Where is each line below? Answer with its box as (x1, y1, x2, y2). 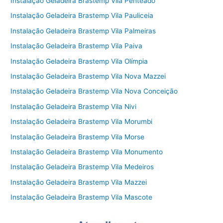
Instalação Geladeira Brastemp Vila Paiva (10, 42, 143, 50)
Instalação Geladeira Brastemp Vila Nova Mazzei (10, 72, 166, 80)
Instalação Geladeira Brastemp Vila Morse (10, 132, 145, 141)
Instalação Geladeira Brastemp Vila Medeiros (10, 163, 154, 171)
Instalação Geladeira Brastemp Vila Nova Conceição (10, 87, 178, 96)
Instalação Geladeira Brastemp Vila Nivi (10, 102, 137, 111)
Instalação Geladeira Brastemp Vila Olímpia (10, 57, 148, 65)
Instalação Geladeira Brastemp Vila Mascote (10, 193, 153, 202)
